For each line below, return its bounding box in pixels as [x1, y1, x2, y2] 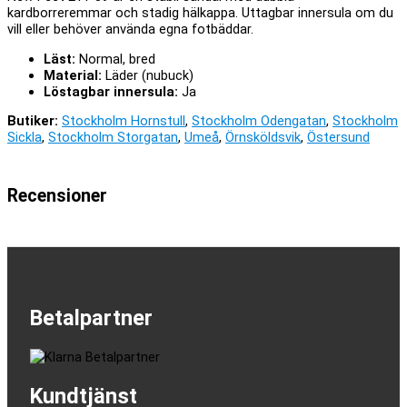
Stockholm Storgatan [48, 129, 178, 146]
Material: [44, 66, 102, 84]
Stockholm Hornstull [62, 113, 185, 130]
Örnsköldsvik [225, 129, 301, 146]
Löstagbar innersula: [44, 83, 178, 100]
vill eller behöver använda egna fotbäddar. [7, 21, 253, 38]
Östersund [307, 129, 370, 146]
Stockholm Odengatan [192, 113, 326, 130]
